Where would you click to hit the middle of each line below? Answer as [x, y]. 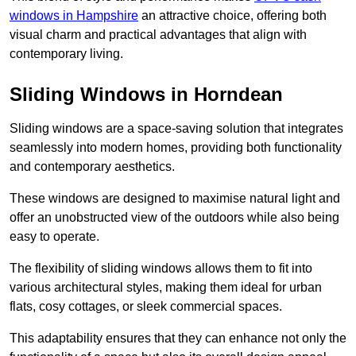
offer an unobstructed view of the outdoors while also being [174, 218]
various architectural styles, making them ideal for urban [166, 288]
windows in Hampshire [74, 16]
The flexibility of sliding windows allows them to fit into [161, 269]
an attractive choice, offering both [232, 16]
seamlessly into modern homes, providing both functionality [176, 148]
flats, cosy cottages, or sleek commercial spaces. [146, 307]
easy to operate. [54, 237]
